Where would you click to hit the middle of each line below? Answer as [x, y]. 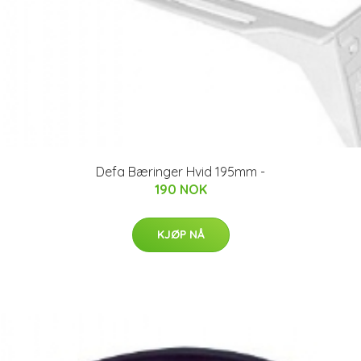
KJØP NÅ [180, 234]
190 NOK [180, 189]
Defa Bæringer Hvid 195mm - [180, 171]
